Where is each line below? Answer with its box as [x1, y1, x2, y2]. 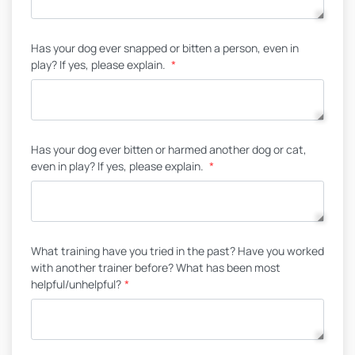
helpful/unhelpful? [31, 277, 121, 292]
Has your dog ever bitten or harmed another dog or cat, [31, 142, 307, 157]
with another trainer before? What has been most [31, 260, 281, 275]
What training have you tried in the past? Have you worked [31, 243, 324, 258]
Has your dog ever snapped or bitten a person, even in [31, 40, 299, 55]
